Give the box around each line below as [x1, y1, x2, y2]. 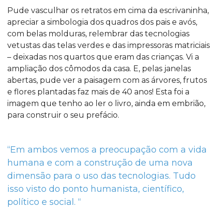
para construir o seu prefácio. [7, 110, 119, 120]
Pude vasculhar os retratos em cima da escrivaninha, [7, 6, 209, 15]
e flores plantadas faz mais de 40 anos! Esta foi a [7, 87, 189, 96]
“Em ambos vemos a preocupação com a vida [7, 144, 207, 155]
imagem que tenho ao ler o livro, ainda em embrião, [7, 99, 205, 108]
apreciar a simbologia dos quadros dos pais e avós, [7, 17, 197, 27]
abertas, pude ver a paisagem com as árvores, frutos [7, 76, 207, 85]
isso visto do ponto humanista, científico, [7, 184, 184, 194]
